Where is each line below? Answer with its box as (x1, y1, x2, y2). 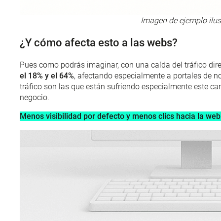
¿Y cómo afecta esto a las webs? (20, 37, 178, 49)
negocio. (20, 93, 49, 103)
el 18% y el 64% (20, 71, 74, 81)
